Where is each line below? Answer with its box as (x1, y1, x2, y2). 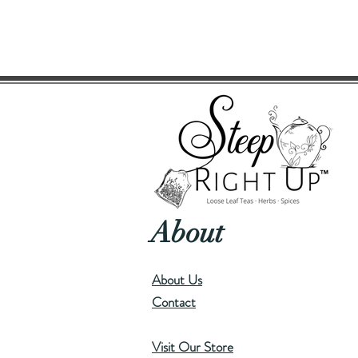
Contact (152, 292, 196, 312)
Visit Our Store (152, 337, 233, 356)
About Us (152, 270, 202, 289)
